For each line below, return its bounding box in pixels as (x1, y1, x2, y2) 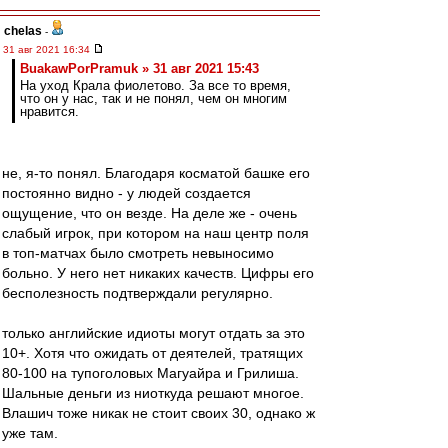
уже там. (2, 425, 58, 441)
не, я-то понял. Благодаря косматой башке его (2, 165, 310, 181)
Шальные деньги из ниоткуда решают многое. (2, 385, 304, 401)
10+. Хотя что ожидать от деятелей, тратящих (2, 345, 303, 361)
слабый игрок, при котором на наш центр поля (2, 225, 309, 241)
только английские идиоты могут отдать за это (2, 325, 305, 341)
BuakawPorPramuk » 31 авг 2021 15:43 (20, 61, 259, 76)
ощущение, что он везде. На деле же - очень (2, 205, 297, 221)
